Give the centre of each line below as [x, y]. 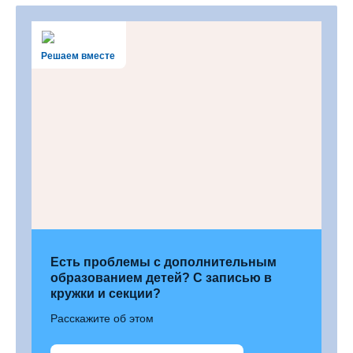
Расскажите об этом [102, 319]
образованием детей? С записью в [161, 278]
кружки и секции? [106, 294]
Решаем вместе [78, 56]
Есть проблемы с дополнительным [163, 262]
